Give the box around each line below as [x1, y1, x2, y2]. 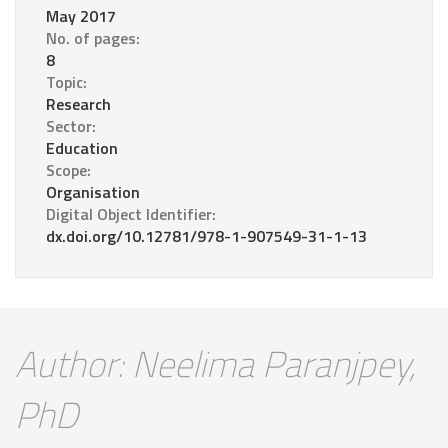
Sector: [46, 114, 96, 139]
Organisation [46, 180, 140, 205]
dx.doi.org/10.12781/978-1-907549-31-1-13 [46, 224, 367, 249]
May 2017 [46, 4, 116, 29]
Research [46, 92, 111, 117]
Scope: [46, 158, 91, 183]
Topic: [46, 70, 87, 95]
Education [46, 136, 118, 161]
